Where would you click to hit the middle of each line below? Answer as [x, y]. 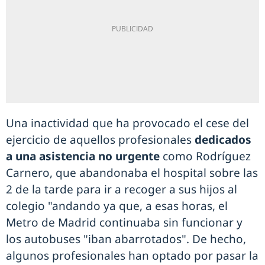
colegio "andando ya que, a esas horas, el [117, 206]
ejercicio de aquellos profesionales [100, 140]
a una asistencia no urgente [83, 156]
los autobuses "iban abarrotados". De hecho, [126, 239]
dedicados [223, 140]
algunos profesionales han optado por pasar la [132, 256]
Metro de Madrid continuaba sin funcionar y [124, 223]
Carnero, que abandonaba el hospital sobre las [132, 173]
